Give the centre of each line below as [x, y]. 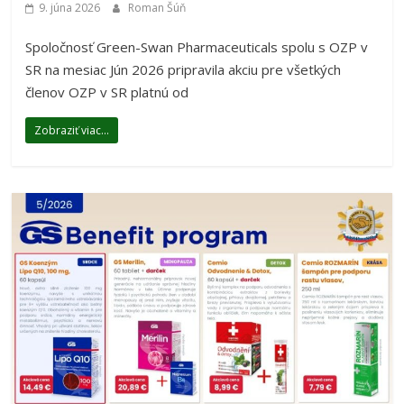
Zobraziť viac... [72, 131]
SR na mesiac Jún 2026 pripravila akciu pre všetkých [184, 70]
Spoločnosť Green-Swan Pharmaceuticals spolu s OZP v [197, 47]
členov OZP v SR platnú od [107, 92]
